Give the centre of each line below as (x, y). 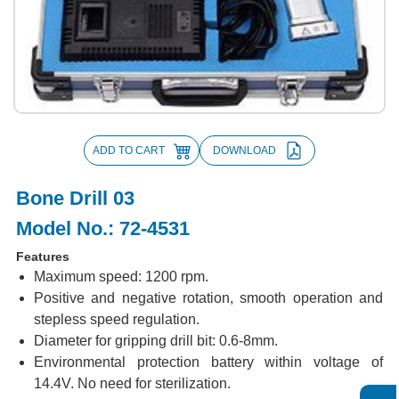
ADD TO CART (128, 150)
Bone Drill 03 (75, 198)
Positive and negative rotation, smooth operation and (208, 297)
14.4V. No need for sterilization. (132, 383)
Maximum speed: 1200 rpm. (121, 276)
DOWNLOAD (244, 150)
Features (42, 256)
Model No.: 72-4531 (102, 228)
